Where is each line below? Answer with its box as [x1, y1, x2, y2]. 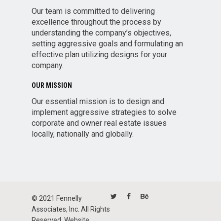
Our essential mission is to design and [32, 97, 164, 106]
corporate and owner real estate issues [32, 118, 167, 128]
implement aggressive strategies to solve [32, 108, 177, 117]
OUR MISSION [32, 81, 72, 89]
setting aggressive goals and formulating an [32, 39, 183, 48]
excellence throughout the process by [32, 17, 161, 27]
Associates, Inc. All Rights [32, 205, 110, 213]
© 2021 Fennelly [32, 194, 82, 202]
